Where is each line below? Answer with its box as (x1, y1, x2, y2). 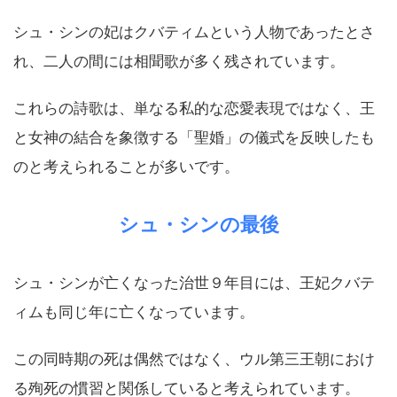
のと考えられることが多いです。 (13, 158, 239, 175)
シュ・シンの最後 (118, 214, 279, 236)
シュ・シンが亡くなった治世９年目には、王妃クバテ (13, 274, 375, 292)
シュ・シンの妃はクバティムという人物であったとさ (13, 23, 375, 41)
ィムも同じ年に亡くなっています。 (13, 303, 254, 321)
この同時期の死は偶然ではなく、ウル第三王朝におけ (13, 350, 375, 368)
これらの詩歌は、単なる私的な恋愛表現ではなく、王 (13, 99, 375, 117)
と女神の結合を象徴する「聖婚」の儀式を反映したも (13, 128, 375, 146)
